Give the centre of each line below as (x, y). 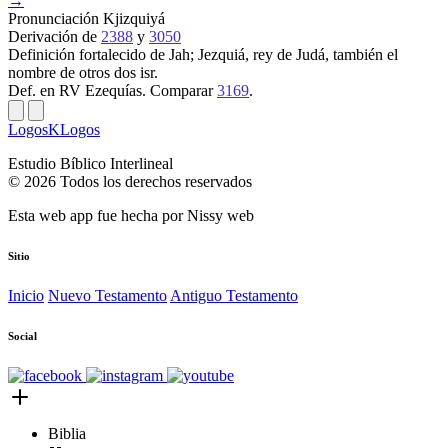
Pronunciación (55, 18)
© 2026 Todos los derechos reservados (130, 181)
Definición (43, 54)
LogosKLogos (54, 129)
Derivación (45, 36)
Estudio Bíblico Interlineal (90, 163)
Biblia (67, 433)
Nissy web (220, 215)
